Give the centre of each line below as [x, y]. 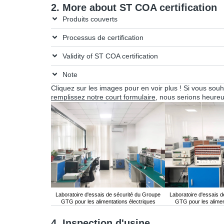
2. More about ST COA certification [134, 7]
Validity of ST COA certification [110, 56]
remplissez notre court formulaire [103, 97]
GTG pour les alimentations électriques [108, 201]
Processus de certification [103, 37]
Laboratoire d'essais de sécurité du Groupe [108, 194]
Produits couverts [90, 19]
